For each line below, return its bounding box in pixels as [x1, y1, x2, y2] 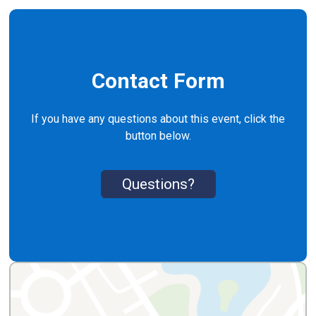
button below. [125, 128, 191, 142]
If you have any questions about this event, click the [31, 111, 285, 126]
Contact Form [91, 68, 225, 93]
